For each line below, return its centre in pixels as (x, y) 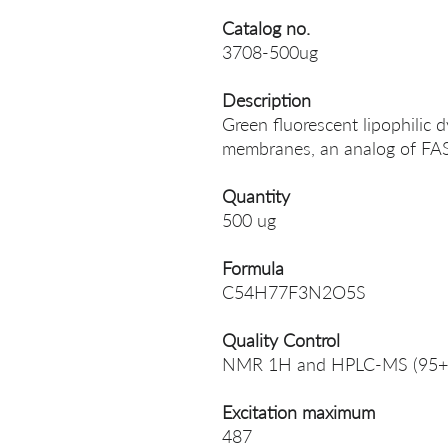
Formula (253, 268)
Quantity (256, 196)
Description (266, 100)
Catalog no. (266, 28)
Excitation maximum (298, 412)
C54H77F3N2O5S (294, 292)
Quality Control (281, 340)
